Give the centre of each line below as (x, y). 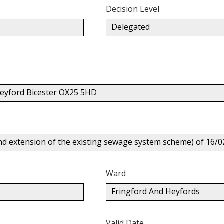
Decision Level (133, 9)
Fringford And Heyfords (156, 191)
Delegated (131, 27)
